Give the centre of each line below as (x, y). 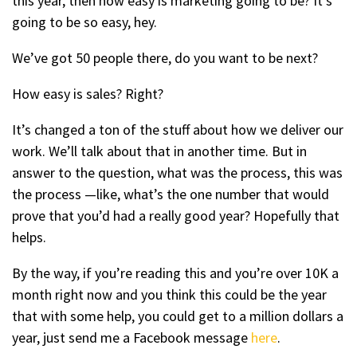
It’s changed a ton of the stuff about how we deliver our (178, 129)
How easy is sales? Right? (88, 94)
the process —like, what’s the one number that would (171, 194)
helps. (29, 237)
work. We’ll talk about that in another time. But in (159, 151)
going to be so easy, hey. (84, 22)
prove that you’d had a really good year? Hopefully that (176, 216)
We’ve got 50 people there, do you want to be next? (165, 58)
